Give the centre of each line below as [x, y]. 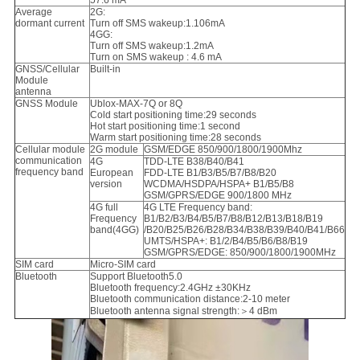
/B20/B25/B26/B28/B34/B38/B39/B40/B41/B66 [244, 230]
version [106, 184]
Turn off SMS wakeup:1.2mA [151, 46]
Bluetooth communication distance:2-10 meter [190, 299]
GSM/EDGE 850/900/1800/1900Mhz [223, 150]
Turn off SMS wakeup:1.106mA [157, 24]
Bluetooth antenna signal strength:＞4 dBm [183, 311]
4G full [104, 208]
